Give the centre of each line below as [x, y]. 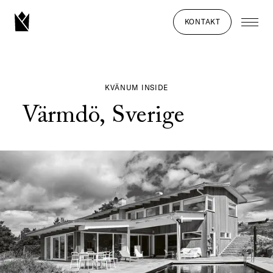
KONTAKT [202, 22]
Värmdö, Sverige [103, 116]
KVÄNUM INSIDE [136, 87]
